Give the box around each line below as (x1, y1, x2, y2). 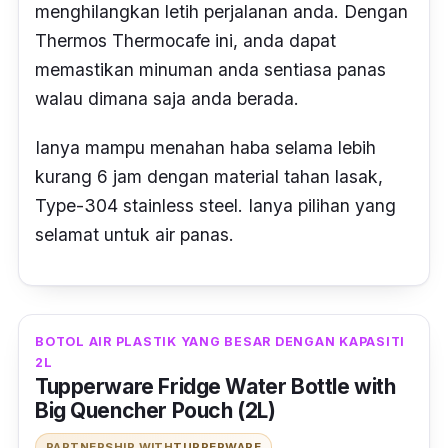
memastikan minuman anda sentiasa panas (35, 58, 386, 80)
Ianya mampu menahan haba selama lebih (35, 136, 376, 158)
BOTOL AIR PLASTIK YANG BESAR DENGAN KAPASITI (35, 334, 405, 350)
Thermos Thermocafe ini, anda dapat (35, 29, 336, 51)
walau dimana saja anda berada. (35, 87, 304, 109)
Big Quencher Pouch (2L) (35, 398, 276, 424)
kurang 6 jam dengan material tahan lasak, (35, 165, 383, 187)
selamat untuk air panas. (35, 223, 239, 245)
